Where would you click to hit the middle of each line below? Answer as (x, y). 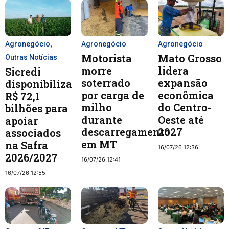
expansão (182, 83)
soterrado (106, 83)
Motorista (107, 58)
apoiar (21, 120)
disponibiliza (39, 84)
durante (102, 119)
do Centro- (184, 107)
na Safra (27, 145)
